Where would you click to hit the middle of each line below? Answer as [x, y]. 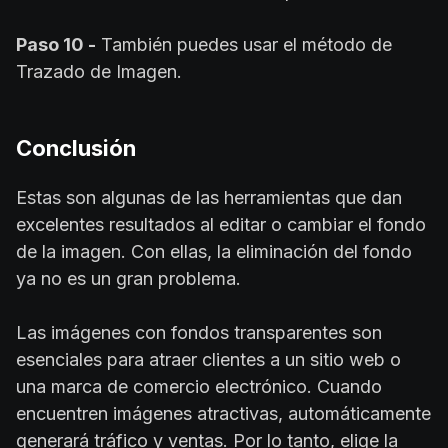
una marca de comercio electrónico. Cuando [199, 387]
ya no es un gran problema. [128, 279]
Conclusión [76, 148]
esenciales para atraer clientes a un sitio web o [208, 360]
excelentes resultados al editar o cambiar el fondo [221, 225]
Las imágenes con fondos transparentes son [199, 333]
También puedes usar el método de [244, 45]
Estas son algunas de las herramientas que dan [209, 198]
